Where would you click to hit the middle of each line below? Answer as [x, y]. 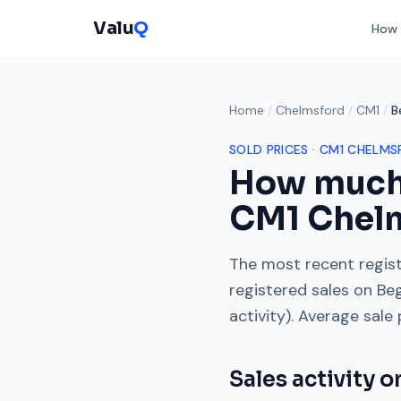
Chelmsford [310, 110]
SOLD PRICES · [274, 149]
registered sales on [303, 290]
